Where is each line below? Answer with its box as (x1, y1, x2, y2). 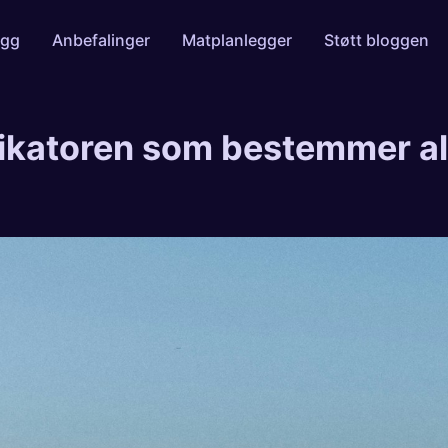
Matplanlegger (181, 29, 292, 50)
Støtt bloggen (323, 29, 429, 50)
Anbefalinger (51, 29, 150, 50)
